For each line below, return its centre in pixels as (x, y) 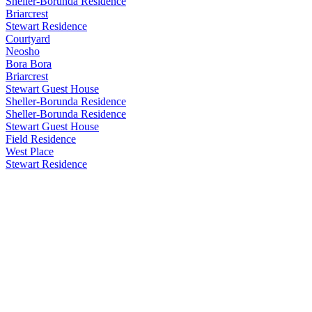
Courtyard (28, 38)
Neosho (23, 51)
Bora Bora (29, 63)
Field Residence (41, 139)
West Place (30, 151)
